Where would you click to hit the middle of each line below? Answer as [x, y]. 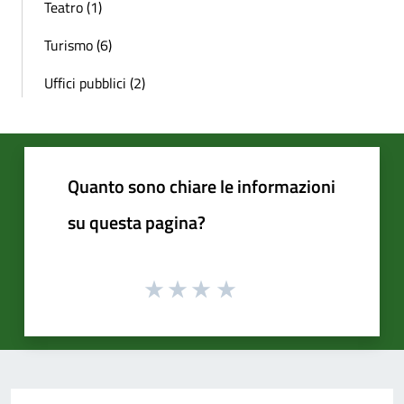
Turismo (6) [78, 45]
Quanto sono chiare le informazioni [202, 186]
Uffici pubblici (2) [95, 83]
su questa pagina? [137, 222]
